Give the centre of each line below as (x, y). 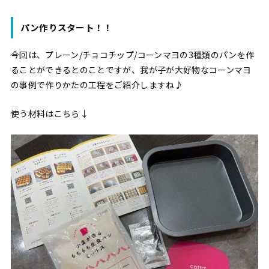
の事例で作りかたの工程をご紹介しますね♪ (97, 85)
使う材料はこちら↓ (50, 113)
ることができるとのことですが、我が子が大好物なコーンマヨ (131, 70)
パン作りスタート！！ (66, 28)
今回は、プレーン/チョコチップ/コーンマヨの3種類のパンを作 (132, 55)
